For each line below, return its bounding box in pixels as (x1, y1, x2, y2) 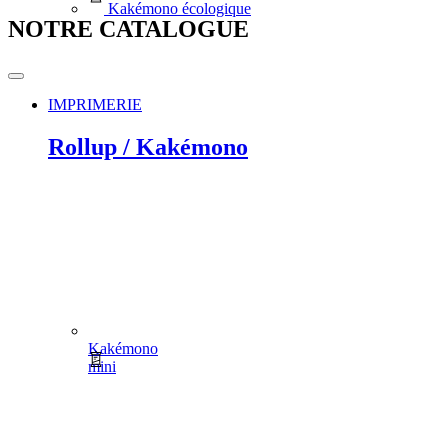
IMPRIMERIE (48, 96, 142, 114)
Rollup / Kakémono (48, 134, 248, 161)
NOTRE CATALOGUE (8, 15, 249, 42)
